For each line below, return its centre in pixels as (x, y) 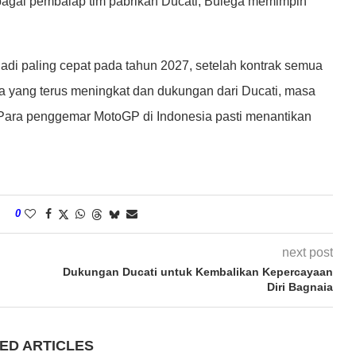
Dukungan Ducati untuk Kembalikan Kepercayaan (197, 271)
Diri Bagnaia (300, 286)
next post (307, 252)
